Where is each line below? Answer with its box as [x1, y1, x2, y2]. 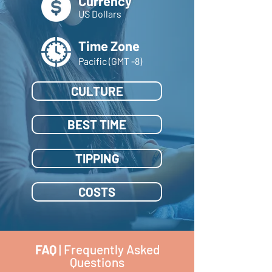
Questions [70, 254, 124, 270]
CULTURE [70, 83, 123, 99]
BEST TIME [67, 117, 126, 132]
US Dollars [78, 8, 121, 20]
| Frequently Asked [56, 242, 160, 257]
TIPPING [75, 151, 119, 166]
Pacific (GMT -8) [78, 55, 142, 67]
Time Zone [78, 38, 140, 54]
